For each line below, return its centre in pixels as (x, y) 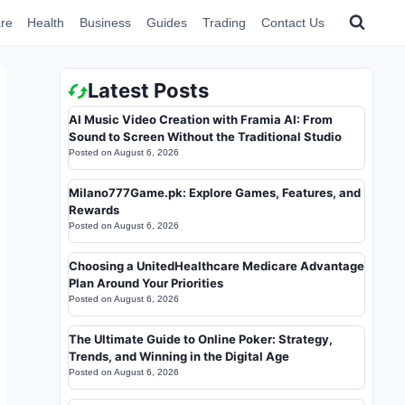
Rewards (94, 210)
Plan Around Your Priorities (146, 283)
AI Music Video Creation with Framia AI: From (201, 119)
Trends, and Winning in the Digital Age (179, 356)
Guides (167, 23)
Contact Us (292, 23)
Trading (224, 23)
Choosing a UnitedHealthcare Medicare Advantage (217, 266)
